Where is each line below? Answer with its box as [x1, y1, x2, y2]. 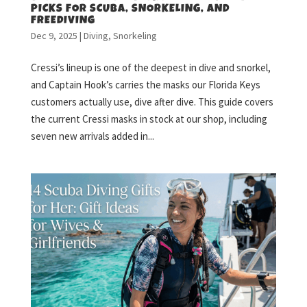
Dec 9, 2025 [30, 29, 77, 42]
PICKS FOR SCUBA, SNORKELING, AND [30, 3, 230, 15]
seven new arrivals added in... [30, 129, 154, 143]
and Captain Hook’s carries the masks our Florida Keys [30, 77, 260, 91]
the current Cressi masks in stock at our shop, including [30, 112, 267, 125]
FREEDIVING [30, 15, 95, 27]
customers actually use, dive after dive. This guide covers [30, 95, 273, 108]
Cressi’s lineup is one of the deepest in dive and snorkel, [30, 60, 271, 74]
